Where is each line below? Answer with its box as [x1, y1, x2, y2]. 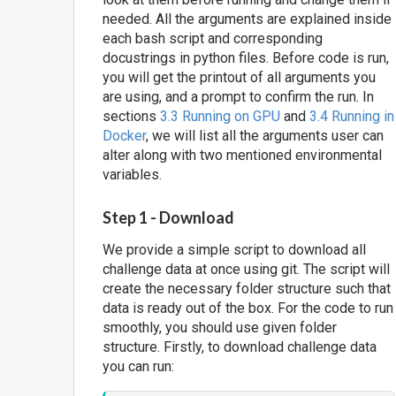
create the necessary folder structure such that [103, 279, 392, 297]
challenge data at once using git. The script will [103, 260, 391, 278]
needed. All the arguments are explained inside [103, 11, 392, 28]
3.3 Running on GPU [160, 108, 281, 126]
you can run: [103, 357, 175, 375]
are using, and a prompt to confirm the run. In [103, 88, 375, 106]
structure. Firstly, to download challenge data [103, 338, 377, 355]
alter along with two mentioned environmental [103, 147, 383, 164]
